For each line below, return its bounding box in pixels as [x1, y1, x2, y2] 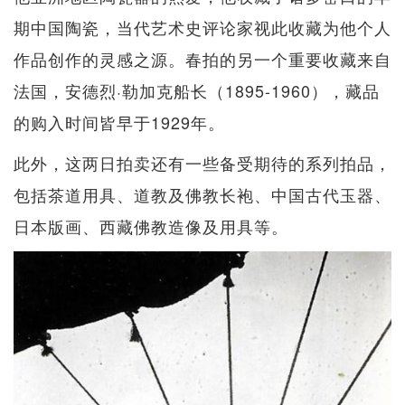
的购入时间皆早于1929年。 [14, 109, 225, 134]
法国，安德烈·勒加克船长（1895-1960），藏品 [14, 78, 380, 102]
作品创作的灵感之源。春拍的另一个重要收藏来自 [14, 46, 391, 71]
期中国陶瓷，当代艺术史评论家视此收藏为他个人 [14, 14, 391, 39]
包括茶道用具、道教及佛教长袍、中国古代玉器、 [14, 182, 391, 206]
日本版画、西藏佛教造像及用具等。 [14, 213, 288, 238]
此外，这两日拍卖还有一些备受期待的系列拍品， [14, 150, 391, 174]
